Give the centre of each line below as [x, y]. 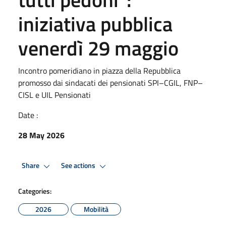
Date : [28, 115]
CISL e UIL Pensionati [54, 95]
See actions [79, 166]
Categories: [35, 191]
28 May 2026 [41, 135]
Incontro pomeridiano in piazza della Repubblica [99, 70]
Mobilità [96, 209]
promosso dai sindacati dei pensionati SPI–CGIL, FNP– [110, 82]
